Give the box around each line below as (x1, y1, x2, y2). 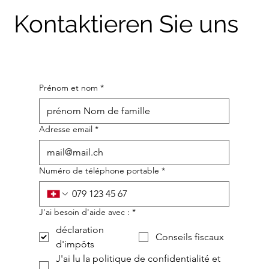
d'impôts (56, 238, 94, 250)
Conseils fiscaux (156, 231, 225, 243)
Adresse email (39, 124, 92, 134)
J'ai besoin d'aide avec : (39, 207, 130, 217)
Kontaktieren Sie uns (14, 10, 238, 38)
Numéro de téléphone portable (39, 165, 159, 176)
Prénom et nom (39, 82, 98, 93)
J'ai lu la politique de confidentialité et (56, 253, 220, 264)
